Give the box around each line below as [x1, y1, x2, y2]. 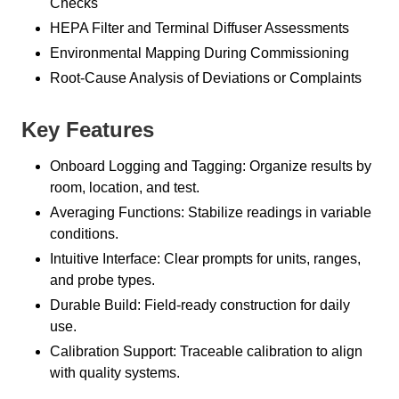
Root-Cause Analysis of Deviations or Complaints [50, 69, 362, 85]
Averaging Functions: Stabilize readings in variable [50, 204, 371, 220]
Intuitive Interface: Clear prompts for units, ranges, [50, 250, 361, 266]
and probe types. [50, 272, 155, 288]
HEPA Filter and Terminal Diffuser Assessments [50, 20, 349, 36]
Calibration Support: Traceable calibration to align [50, 343, 362, 359]
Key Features [21, 117, 154, 142]
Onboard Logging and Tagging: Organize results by [50, 158, 371, 174]
